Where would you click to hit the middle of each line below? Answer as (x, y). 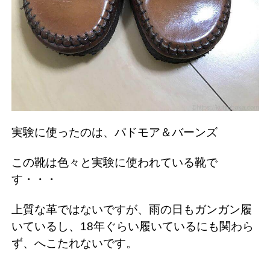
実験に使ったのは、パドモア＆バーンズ (115, 132)
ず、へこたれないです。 (74, 243)
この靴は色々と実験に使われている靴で (115, 162)
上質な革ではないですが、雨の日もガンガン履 (132, 209)
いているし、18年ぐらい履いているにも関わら (133, 226)
